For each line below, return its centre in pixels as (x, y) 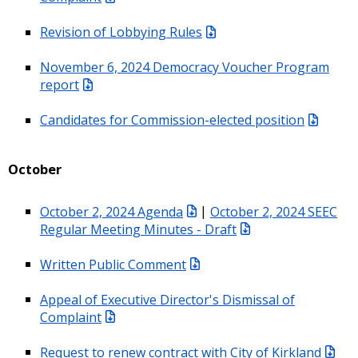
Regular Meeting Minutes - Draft (138, 229)
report (60, 84)
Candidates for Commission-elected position (172, 119)
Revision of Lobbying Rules (121, 32)
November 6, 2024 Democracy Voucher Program (185, 67)
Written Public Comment (113, 264)
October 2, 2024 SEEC (274, 211)
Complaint (71, 317)
